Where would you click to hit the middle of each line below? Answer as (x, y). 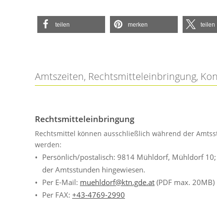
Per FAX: (57, 195)
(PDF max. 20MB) (185, 182)
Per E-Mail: (61, 182)
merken (138, 25)
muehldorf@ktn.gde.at (117, 182)
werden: (48, 145)
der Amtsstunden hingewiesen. (94, 170)
